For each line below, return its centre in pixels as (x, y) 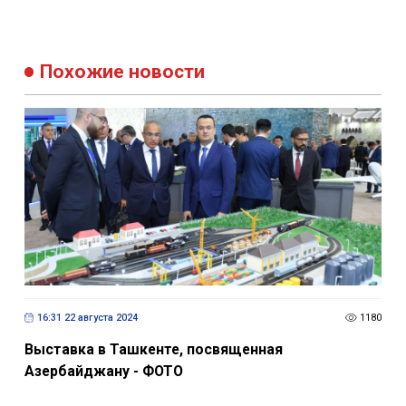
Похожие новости (123, 71)
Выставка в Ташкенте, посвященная (153, 350)
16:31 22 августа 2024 (87, 317)
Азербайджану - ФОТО (103, 372)
